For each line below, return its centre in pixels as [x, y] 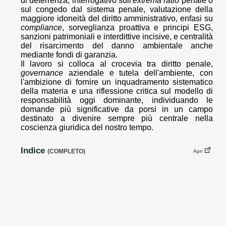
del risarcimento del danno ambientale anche [117, 46]
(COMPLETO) [66, 152]
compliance [41, 28]
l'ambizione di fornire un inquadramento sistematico [117, 82]
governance [42, 73]
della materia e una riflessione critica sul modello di [117, 91]
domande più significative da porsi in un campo [117, 109]
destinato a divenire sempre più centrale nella [117, 119]
